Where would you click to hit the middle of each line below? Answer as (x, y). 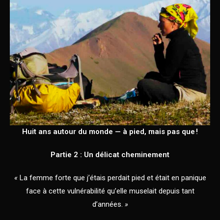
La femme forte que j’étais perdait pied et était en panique (113, 178)
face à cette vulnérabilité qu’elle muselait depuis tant (110, 191)
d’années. (107, 204)
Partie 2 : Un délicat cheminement (110, 154)
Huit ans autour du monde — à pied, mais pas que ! (110, 131)
